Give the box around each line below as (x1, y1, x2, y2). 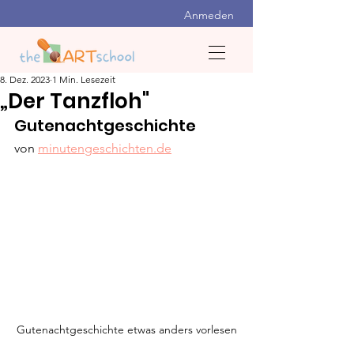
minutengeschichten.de (38, 141, 171, 156)
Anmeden (184, 8, 234, 22)
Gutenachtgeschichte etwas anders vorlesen (16, 322, 237, 337)
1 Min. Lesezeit (52, 73, 115, 85)
